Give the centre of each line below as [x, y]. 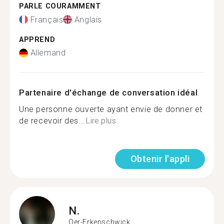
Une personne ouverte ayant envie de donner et [111, 109]
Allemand [48, 53]
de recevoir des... [52, 121]
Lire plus [100, 121]
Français [47, 19]
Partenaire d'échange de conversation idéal [108, 92]
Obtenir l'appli [160, 159]
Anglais [88, 19]
